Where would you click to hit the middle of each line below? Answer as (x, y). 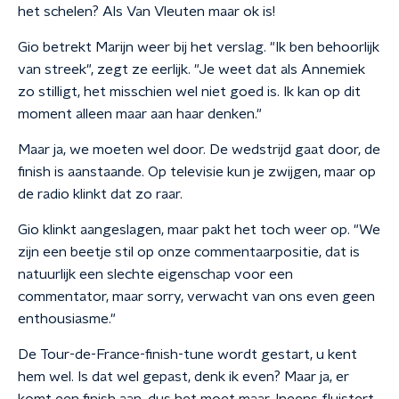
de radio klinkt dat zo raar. (100, 194)
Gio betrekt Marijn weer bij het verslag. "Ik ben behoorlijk (199, 47)
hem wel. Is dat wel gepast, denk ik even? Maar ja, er (183, 377)
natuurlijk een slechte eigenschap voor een (155, 274)
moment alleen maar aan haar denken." (140, 114)
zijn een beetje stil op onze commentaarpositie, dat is (189, 252)
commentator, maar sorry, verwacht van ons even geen (196, 297)
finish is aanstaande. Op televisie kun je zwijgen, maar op (197, 172)
